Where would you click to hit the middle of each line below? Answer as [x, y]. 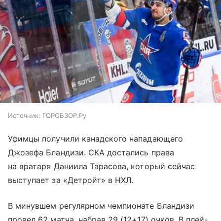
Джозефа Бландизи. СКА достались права [91, 153]
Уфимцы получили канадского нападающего [95, 139]
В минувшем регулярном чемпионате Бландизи [101, 206]
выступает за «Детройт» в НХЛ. [71, 180]
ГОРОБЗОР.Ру [64, 116]
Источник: [24, 116]
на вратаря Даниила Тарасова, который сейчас [102, 166]
